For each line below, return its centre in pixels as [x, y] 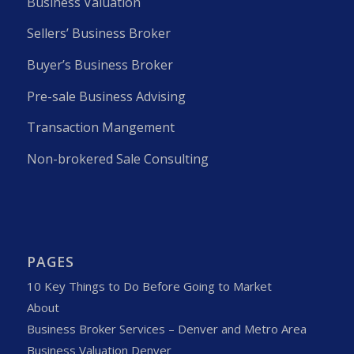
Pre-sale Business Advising [106, 96]
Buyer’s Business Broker [100, 64]
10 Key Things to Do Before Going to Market [149, 286]
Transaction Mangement [100, 128]
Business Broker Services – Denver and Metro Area [166, 329]
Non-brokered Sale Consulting [117, 158]
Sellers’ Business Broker [98, 34]
